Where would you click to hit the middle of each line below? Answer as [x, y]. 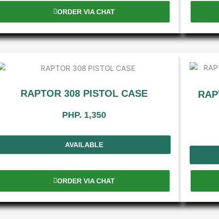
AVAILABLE [84, 145]
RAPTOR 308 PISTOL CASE [84, 93]
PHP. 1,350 [84, 115]
